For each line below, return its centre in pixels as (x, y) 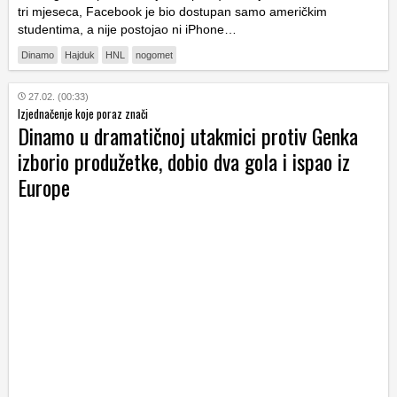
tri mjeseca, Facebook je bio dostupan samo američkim (172, 12)
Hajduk (80, 55)
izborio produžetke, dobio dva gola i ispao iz (184, 162)
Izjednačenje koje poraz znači (83, 114)
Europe (44, 187)
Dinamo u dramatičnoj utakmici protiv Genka (188, 136)
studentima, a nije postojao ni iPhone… (127, 30)
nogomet (154, 55)
